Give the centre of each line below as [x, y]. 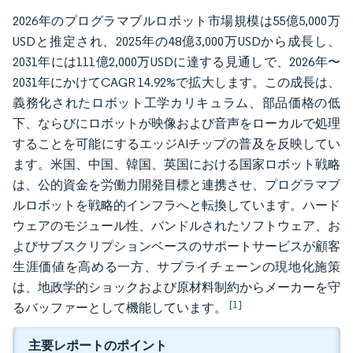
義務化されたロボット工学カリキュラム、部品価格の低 [176, 103]
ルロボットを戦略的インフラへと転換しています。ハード [176, 205]
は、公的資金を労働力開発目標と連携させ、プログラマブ [176, 185]
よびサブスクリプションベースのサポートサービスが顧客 [176, 246]
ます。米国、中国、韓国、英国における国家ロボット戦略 [176, 164]
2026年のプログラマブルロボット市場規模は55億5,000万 [176, 21]
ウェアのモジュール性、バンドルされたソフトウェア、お [176, 226]
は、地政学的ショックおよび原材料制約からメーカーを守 [176, 287]
